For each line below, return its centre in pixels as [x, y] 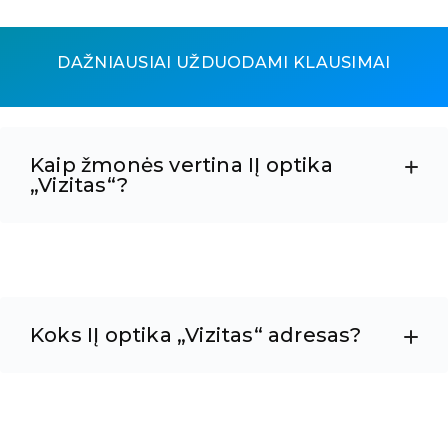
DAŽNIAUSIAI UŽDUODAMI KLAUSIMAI [224, 63]
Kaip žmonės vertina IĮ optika [181, 165]
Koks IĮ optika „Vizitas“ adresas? [196, 335]
